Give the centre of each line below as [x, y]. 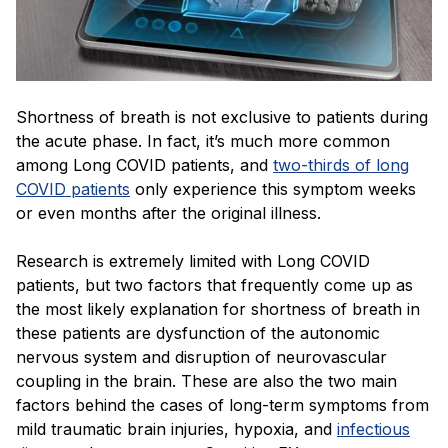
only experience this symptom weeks [275, 188]
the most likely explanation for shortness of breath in [218, 308]
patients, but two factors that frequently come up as [214, 284]
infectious [373, 428]
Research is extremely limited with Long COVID [193, 260]
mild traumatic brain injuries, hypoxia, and [174, 428]
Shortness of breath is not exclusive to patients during [222, 116]
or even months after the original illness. [171, 212]
